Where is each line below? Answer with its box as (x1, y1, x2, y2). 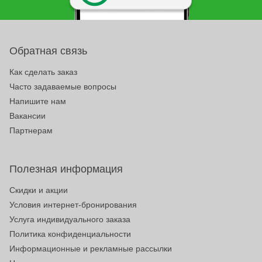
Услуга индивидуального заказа (9, 215, 130, 224)
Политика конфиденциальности (9, 229, 131, 239)
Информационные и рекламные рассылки (9, 244, 172, 253)
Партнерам (9, 126, 53, 135)
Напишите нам (9, 96, 66, 106)
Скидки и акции (9, 185, 68, 195)
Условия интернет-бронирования (9, 200, 137, 209)
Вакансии (9, 111, 46, 120)
